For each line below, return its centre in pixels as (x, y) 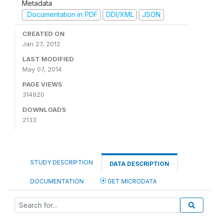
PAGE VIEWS (42, 84)
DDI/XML (120, 14)
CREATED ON (44, 33)
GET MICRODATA (131, 181)
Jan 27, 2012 (41, 44)
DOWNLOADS (44, 109)
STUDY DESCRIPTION (62, 162)
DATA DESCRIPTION (139, 163)
